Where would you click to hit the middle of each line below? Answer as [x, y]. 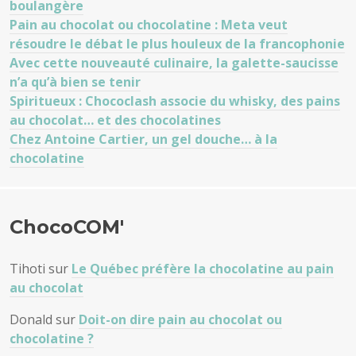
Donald [31, 319]
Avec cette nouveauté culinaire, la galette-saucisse [174, 63]
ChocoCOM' [67, 227]
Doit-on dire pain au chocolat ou [180, 319]
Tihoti [27, 269]
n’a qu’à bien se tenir [75, 82]
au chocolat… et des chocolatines [115, 120]
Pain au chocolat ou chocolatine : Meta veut [149, 25]
